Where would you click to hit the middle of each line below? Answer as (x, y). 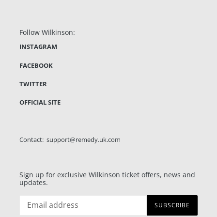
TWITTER (33, 84)
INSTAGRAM (38, 47)
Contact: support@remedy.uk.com (70, 140)
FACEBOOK (36, 65)
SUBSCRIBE (172, 205)
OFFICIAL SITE (40, 102)
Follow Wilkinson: (47, 32)
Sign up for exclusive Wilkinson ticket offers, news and (107, 175)
